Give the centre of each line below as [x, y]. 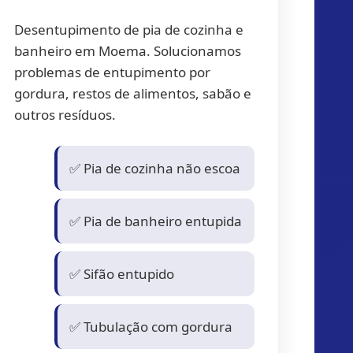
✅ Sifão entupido [122, 273]
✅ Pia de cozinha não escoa [155, 168]
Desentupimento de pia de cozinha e [129, 30]
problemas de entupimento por [113, 72]
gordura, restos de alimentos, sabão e [133, 93]
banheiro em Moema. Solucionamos [128, 51]
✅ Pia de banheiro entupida [156, 221]
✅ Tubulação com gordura [151, 326]
